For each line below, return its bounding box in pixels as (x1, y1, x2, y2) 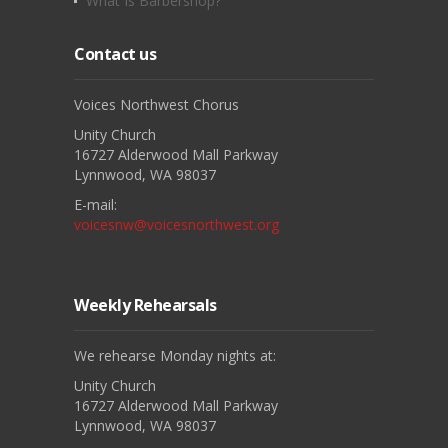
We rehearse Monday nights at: (74, 345, 276, 365)
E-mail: (74, 194, 117, 214)
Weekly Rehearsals (74, 293, 217, 316)
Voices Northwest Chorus (74, 94, 239, 114)
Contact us (74, 42, 156, 65)
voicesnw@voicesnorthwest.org (74, 214, 279, 234)
